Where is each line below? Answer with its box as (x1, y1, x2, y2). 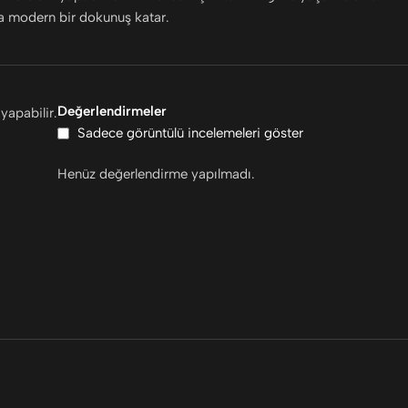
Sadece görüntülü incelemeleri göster (77, 125, 303, 142)
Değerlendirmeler (57, 103, 167, 120)
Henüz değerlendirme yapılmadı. (57, 165, 255, 182)
